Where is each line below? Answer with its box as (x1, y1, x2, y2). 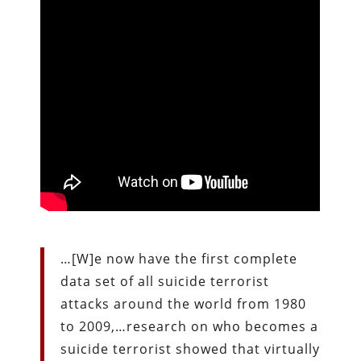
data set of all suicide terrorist (60, 272, 270, 290)
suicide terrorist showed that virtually (60, 339, 321, 358)
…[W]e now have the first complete (60, 249, 298, 268)
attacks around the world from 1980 (60, 294, 307, 313)
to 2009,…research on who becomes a (60, 317, 319, 335)
